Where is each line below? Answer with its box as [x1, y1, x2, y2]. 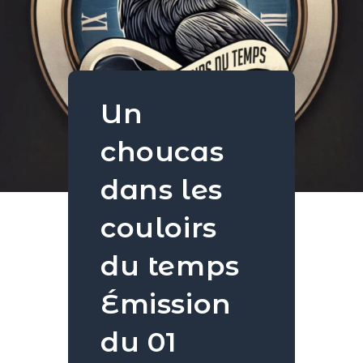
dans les [100, 173, 223, 207]
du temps [100, 249, 240, 284]
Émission [100, 287, 232, 322]
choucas [100, 135, 224, 169]
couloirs [100, 211, 217, 246]
